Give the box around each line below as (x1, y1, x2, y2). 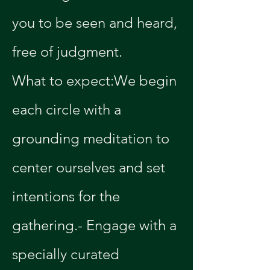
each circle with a (12, 101, 125, 118)
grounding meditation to (12, 130, 173, 147)
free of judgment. (12, 43, 122, 60)
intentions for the (12, 187, 124, 205)
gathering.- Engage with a (12, 216, 180, 234)
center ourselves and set (12, 159, 169, 176)
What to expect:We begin (12, 72, 180, 89)
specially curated (12, 245, 123, 263)
